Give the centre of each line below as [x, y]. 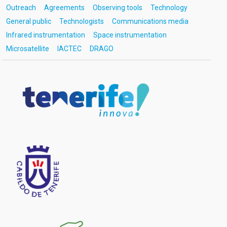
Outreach [21, 8]
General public [28, 21]
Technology [169, 8]
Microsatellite [27, 49]
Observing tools [117, 8]
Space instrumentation [130, 35]
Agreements [64, 8]
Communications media [150, 21]
